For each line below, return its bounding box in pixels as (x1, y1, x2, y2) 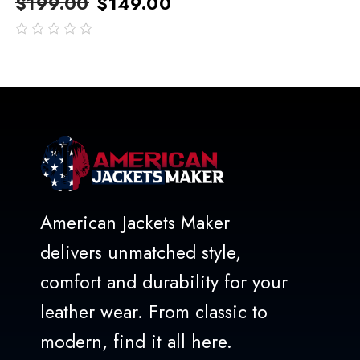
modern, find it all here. (40, 327, 232, 355)
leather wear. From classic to (40, 297, 268, 325)
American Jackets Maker (40, 208, 230, 236)
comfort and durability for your (40, 268, 288, 296)
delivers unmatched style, (40, 238, 241, 266)
